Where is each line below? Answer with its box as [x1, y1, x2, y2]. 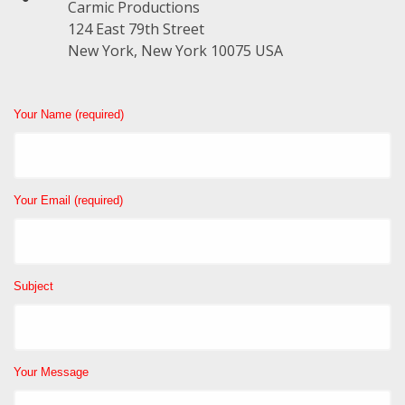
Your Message [14, 364, 89, 379]
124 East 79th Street [68, 18, 204, 39]
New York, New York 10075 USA [68, 40, 283, 61]
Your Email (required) [14, 193, 123, 207]
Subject [14, 278, 53, 293]
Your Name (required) [14, 107, 124, 121]
